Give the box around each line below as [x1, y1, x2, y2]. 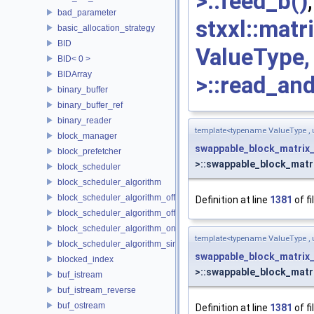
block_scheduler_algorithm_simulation [57, 238, 205, 249]
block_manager [57, 130, 117, 141]
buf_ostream [57, 300, 105, 310]
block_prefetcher [57, 146, 121, 156]
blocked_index [57, 254, 114, 264]
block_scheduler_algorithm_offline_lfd [57, 192, 203, 203]
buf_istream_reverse [57, 285, 136, 295]
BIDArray [57, 69, 92, 79]
